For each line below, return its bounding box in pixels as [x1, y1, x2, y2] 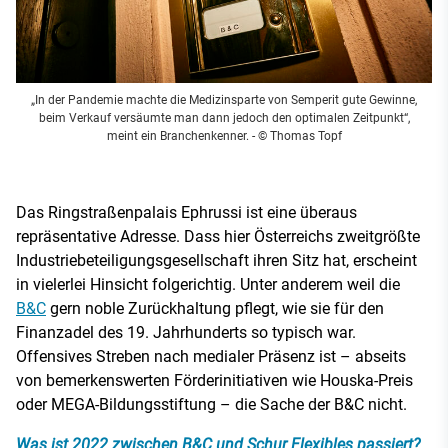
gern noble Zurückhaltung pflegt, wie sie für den [46, 298, 384, 318]
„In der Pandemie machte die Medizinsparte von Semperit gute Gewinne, [31, 92, 417, 107]
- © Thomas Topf [248, 128, 342, 143]
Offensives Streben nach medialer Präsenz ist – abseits [16, 346, 406, 366]
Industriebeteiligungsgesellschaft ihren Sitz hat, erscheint [16, 250, 417, 270]
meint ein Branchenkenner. [106, 128, 249, 143]
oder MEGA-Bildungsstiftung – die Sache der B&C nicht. [16, 394, 407, 414]
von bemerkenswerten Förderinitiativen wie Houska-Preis [16, 370, 413, 390]
